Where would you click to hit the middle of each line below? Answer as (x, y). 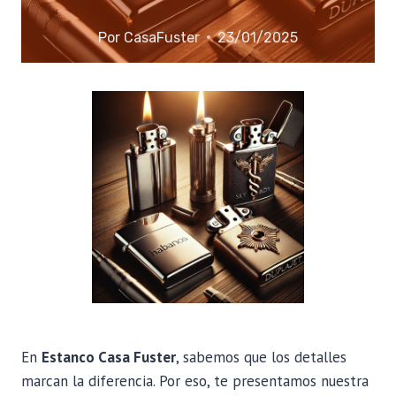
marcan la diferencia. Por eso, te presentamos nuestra (195, 381)
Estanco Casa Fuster (109, 357)
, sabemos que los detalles (261, 357)
